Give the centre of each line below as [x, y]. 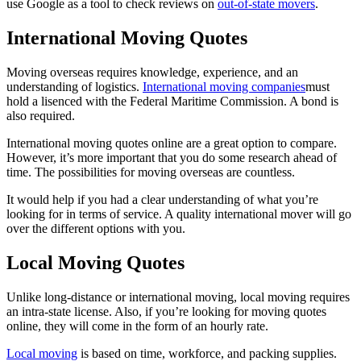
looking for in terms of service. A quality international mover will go [179, 214]
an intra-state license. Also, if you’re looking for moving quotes [166, 311]
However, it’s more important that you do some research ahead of [172, 157]
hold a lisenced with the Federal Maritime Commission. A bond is [172, 101]
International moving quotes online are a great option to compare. [172, 143]
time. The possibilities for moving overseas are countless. [152, 172]
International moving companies [224, 86]
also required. [42, 115]
